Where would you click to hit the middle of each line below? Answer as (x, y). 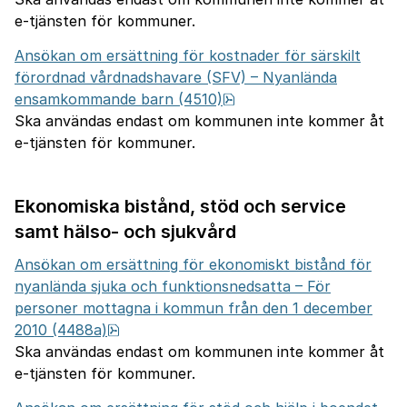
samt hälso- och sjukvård (125, 232)
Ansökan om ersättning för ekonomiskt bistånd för (193, 264)
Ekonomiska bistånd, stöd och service (180, 206)
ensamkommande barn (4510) (119, 99)
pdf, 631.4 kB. (282, 98)
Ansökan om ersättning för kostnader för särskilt (188, 55)
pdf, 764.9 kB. (168, 329)
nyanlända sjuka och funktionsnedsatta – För (173, 286)
